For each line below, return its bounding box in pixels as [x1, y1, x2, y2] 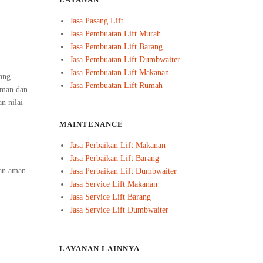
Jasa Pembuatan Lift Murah [70, 29, 161, 38]
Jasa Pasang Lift [70, 16, 124, 25]
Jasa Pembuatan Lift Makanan [70, 68, 170, 77]
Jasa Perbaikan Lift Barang [70, 154, 160, 163]
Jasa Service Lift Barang [70, 193, 151, 201]
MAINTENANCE [59, 120, 123, 129]
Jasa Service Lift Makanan [70, 180, 158, 188]
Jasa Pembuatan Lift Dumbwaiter [70, 55, 181, 64]
